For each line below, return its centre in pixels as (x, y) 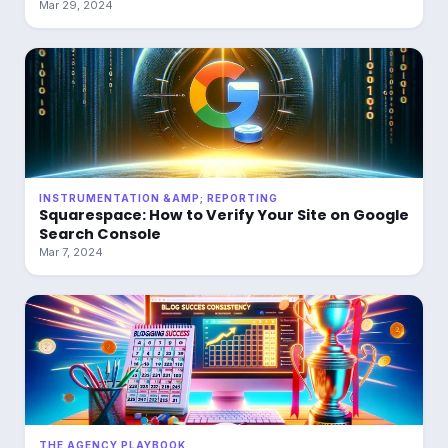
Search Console (100, 234)
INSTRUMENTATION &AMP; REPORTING (158, 198)
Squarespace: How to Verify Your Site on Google (224, 215)
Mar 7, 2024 (71, 252)
